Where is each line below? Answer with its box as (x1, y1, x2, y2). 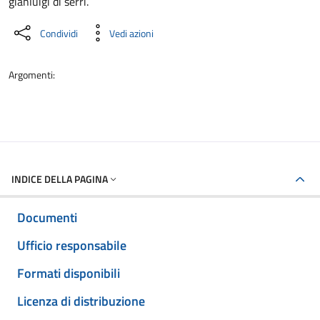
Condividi (40, 25, 78, 41)
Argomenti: (9, 67, 55, 82)
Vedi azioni (109, 25, 154, 41)
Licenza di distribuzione (17, 291, 145, 311)
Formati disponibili (17, 264, 120, 283)
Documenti (17, 208, 77, 227)
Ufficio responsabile (17, 236, 126, 255)
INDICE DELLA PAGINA (11, 171, 108, 186)
